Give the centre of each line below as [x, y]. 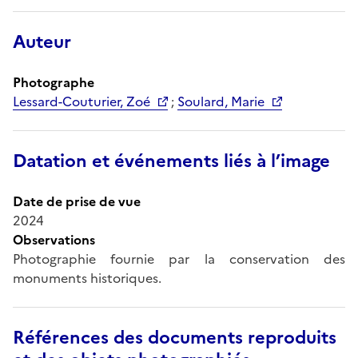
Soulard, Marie [221, 101]
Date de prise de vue [77, 201]
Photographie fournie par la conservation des [179, 259]
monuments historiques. [87, 278]
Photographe [54, 82]
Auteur [42, 42]
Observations [54, 239]
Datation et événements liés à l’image [171, 161]
